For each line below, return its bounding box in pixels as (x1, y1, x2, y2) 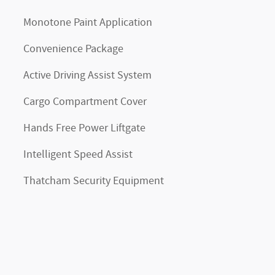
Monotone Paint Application (23, 15, 152, 30)
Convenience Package (23, 41, 123, 56)
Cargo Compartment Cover (23, 94, 147, 109)
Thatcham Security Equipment (23, 173, 164, 188)
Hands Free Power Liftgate (23, 120, 145, 136)
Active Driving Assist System (23, 68, 152, 83)
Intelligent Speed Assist (23, 147, 133, 162)
